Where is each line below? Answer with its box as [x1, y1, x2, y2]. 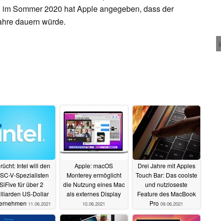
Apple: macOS [74, 161, 113, 170]
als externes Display [67, 189, 121, 198]
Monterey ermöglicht [66, 171, 121, 180]
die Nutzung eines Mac [63, 180, 125, 189]
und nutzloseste [145, 180, 187, 189]
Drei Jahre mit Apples [137, 161, 195, 170]
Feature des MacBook [137, 189, 196, 198]
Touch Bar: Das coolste [135, 171, 197, 180]
